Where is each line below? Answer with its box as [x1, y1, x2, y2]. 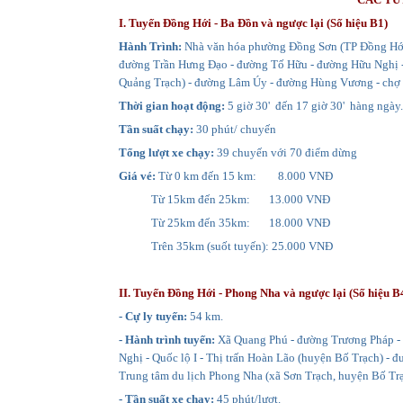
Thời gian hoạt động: [119, 98, 225, 112]
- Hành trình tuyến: [119, 332, 215, 346]
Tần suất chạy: [119, 121, 193, 136]
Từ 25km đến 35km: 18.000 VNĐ [119, 215, 330, 229]
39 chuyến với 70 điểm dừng [214, 145, 357, 159]
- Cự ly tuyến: [119, 309, 187, 323]
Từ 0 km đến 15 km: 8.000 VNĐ [156, 168, 333, 183]
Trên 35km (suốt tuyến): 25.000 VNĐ [119, 238, 333, 253]
